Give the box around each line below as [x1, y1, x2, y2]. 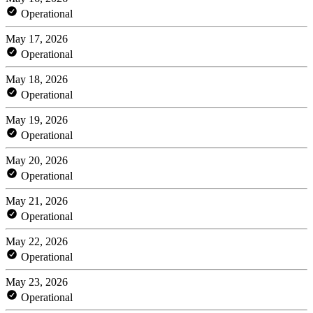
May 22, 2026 [6, 235, 68, 247]
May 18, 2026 [6, 73, 68, 85]
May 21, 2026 [6, 194, 68, 207]
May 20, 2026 [6, 154, 68, 166]
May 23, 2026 [6, 275, 68, 288]
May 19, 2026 [6, 113, 68, 126]
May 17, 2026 [6, 32, 68, 45]
